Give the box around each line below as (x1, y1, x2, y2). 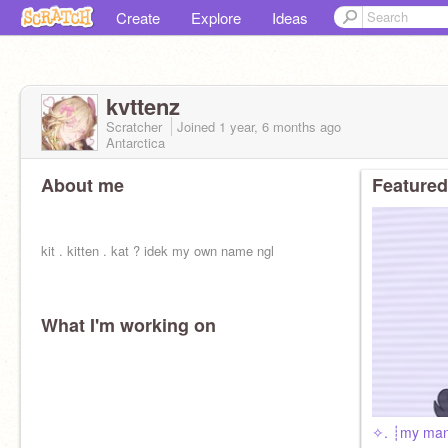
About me (41, 172, 124, 198)
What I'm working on (41, 312, 216, 338)
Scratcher (106, 117, 166, 136)
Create (116, 7, 160, 28)
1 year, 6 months (219, 117, 316, 136)
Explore (191, 7, 241, 28)
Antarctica (106, 133, 165, 152)
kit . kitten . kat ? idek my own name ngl (41, 241, 274, 260)
